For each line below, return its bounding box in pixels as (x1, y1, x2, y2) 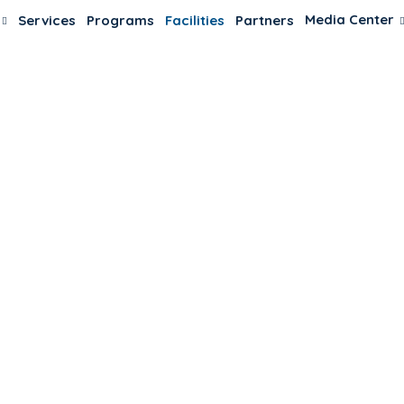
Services (18, 11, 77, 29)
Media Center (305, 10, 395, 28)
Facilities (165, 11, 225, 29)
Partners (235, 11, 295, 29)
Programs (87, 11, 155, 29)
